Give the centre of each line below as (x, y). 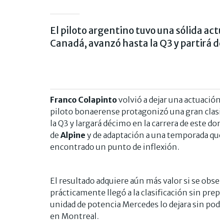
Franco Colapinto (84, 99)
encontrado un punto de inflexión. (115, 147)
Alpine (72, 135)
